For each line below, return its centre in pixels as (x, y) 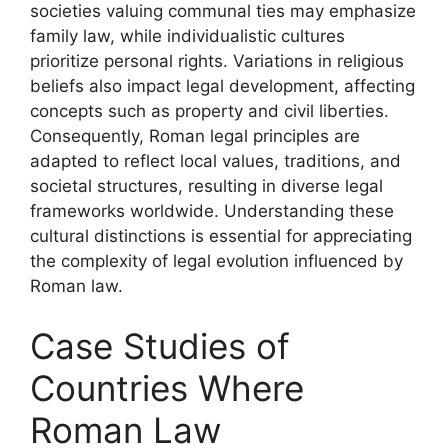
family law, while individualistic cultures (187, 36)
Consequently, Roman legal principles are (195, 136)
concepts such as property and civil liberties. (209, 111)
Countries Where (167, 387)
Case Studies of (160, 345)
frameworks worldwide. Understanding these (212, 211)
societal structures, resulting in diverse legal (206, 186)
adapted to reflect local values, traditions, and (215, 161)
